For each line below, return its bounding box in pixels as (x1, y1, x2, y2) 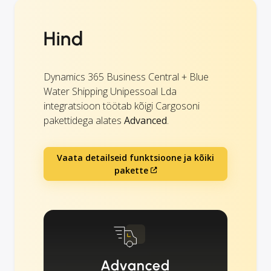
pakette (114, 164, 148, 176)
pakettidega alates (44, 113, 124, 127)
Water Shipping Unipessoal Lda (44, 84, 177, 98)
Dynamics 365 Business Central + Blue (44, 70, 209, 83)
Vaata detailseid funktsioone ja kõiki (57, 151, 214, 163)
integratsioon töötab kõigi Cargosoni (44, 99, 200, 113)
